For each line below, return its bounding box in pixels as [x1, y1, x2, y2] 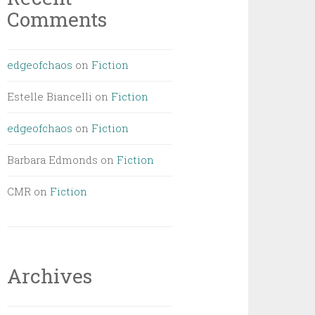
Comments [7, 6, 108, 32]
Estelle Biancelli [7, 89, 93, 103]
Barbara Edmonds [7, 153, 98, 167]
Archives [7, 263, 93, 289]
